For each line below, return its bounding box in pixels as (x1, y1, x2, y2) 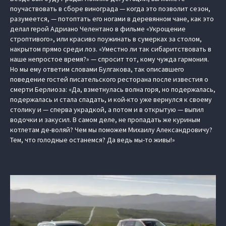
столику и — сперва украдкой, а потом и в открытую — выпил (10, 105, 204, 114)
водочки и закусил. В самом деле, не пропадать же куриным (10, 115, 200, 124)
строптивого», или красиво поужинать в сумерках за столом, (10, 34, 202, 43)
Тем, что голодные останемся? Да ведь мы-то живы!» (10, 135, 175, 144)
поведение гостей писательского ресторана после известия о (10, 75, 208, 84)
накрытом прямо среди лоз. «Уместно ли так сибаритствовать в (10, 44, 211, 53)
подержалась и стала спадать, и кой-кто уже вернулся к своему (10, 95, 212, 104)
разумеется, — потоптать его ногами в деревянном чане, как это (10, 14, 214, 23)
